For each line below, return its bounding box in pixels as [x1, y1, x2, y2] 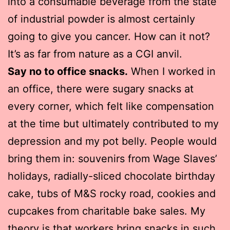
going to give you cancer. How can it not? [8, 30, 210, 43]
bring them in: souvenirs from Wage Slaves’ [8, 152, 217, 165]
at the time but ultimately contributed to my [8, 117, 219, 130]
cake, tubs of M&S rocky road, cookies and [8, 187, 216, 200]
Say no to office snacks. [8, 65, 128, 78]
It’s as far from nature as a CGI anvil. [8, 47, 182, 60]
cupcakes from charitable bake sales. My [8, 204, 205, 217]
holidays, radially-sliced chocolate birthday [8, 169, 215, 182]
